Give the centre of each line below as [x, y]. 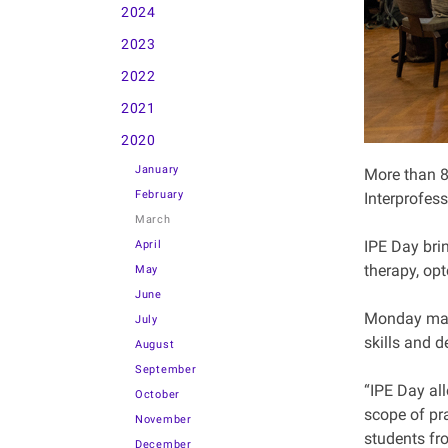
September [166, 369]
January [157, 169]
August [155, 344]
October [157, 394]
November [163, 419]
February [159, 194]
